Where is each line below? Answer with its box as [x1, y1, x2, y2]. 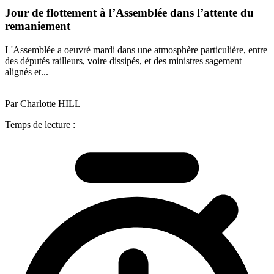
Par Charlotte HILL [5, 98, 81, 109]
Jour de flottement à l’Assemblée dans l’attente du [5, 6, 254, 20]
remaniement [5, 20, 70, 33]
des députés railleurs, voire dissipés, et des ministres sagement [5, 55, 242, 66]
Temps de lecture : [5, 119, 75, 130]
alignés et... [5, 66, 48, 77]
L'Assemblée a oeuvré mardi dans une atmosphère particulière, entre [5, 44, 267, 55]
